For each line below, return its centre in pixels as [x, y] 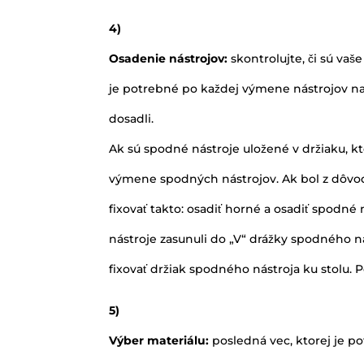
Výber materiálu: [161, 340]
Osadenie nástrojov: [170, 58]
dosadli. [132, 118]
